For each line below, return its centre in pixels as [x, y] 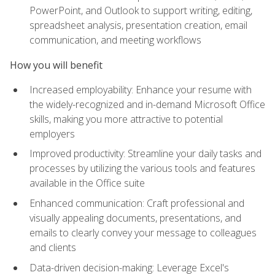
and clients [53, 248]
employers [52, 134]
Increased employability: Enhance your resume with [141, 89]
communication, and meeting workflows [115, 40]
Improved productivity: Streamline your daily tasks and [145, 154]
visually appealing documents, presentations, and [135, 218]
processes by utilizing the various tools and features [142, 168]
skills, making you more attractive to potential [126, 119]
